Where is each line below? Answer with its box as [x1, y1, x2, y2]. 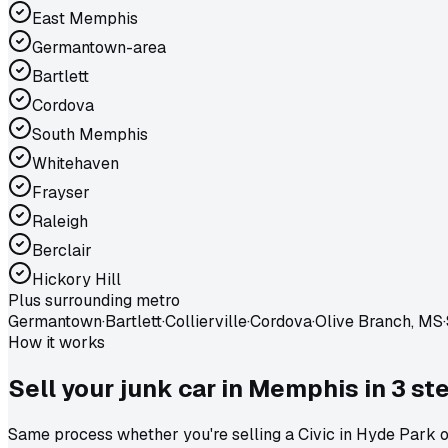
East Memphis [32, 8, 138, 30]
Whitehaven [32, 153, 119, 175]
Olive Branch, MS [315, 311, 443, 333]
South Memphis [32, 124, 148, 146]
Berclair [32, 240, 92, 262]
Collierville [165, 311, 247, 333]
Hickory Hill [32, 269, 121, 291]
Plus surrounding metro [8, 290, 180, 312]
